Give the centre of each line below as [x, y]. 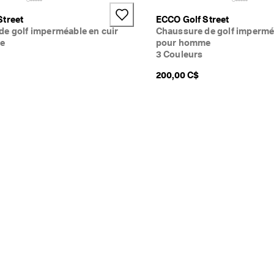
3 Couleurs [179, 54]
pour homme [183, 43]
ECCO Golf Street [192, 19]
